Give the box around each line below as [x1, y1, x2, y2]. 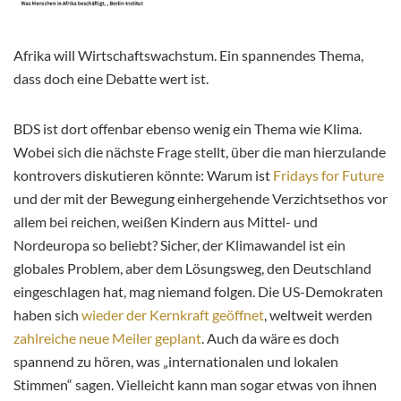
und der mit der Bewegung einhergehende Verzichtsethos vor [13, 190, 388, 208]
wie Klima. [296, 120, 362, 138]
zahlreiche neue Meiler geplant [13, 329, 201, 347]
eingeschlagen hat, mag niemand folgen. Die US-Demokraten [13, 283, 383, 301]
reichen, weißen [71, 213, 167, 231]
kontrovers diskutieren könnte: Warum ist [13, 166, 273, 184]
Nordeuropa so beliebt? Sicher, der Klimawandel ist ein [13, 236, 346, 254]
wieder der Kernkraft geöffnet [81, 306, 264, 324]
